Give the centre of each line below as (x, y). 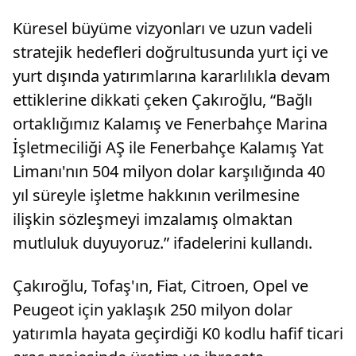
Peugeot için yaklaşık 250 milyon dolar (153, 310)
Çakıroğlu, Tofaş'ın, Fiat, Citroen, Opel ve (161, 286)
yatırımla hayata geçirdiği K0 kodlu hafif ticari (178, 334)
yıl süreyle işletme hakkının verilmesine (156, 195)
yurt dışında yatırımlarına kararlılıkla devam (172, 76)
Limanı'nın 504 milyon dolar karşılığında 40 (169, 172)
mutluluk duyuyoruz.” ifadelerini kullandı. (163, 243)
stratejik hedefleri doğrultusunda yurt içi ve (170, 52)
